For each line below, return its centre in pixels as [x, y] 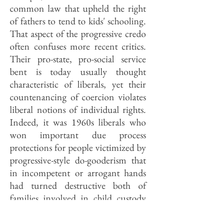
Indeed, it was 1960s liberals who [78, 122]
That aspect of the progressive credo [78, 34]
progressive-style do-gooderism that [78, 160]
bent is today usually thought [78, 72]
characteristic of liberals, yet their [78, 84]
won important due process [78, 135]
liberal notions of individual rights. [78, 109]
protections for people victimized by [78, 147]
